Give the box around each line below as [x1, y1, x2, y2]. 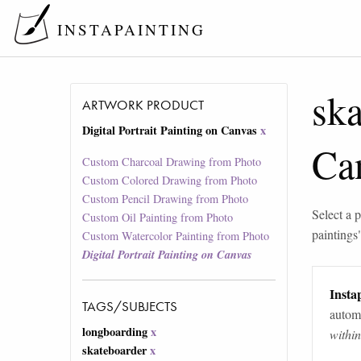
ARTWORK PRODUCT [82, 96, 205, 114]
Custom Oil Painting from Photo [82, 210, 234, 226]
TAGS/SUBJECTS [82, 297, 178, 316]
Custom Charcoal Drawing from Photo [82, 154, 262, 170]
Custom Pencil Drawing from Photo [82, 191, 249, 207]
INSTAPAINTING [56, 19, 205, 40]
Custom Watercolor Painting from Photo [82, 228, 270, 244]
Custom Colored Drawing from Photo [82, 172, 258, 189]
